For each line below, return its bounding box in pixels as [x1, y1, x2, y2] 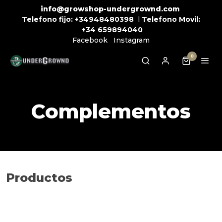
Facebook [72, 36, 108, 45]
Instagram [113, 36, 150, 45]
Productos [6, 170, 72, 185]
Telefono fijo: [22, 15, 73, 24]
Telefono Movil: [142, 15, 200, 24]
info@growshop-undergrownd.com [40, 4, 180, 13]
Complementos [25, 99, 197, 123]
